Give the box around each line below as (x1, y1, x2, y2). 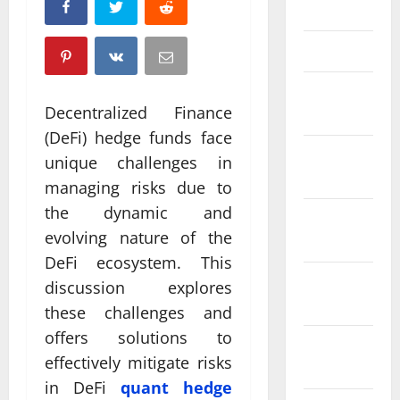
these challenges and (45, 301, 232, 323)
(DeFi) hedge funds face (45, 126, 232, 148)
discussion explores (45, 276, 232, 298)
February (303, 81, 354, 103)
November (303, 271, 362, 293)
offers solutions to (45, 326, 232, 348)
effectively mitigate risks (45, 351, 232, 373)
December (303, 208, 362, 229)
